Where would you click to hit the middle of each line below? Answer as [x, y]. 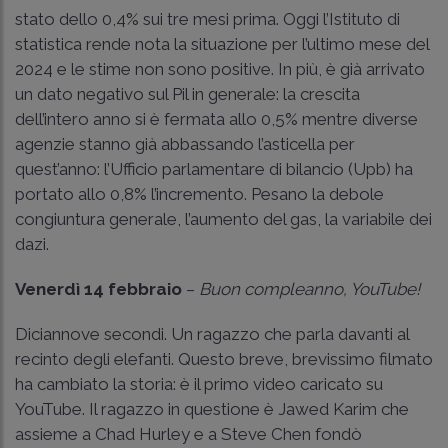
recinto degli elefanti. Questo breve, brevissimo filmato [224, 358]
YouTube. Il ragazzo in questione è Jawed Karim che [212, 408]
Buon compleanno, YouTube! [309, 288]
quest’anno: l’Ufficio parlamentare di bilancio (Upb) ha [214, 168]
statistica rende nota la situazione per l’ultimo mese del [222, 43]
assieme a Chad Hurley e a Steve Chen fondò [188, 433]
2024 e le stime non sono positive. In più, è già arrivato [220, 68]
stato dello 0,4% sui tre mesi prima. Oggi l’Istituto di [207, 18]
